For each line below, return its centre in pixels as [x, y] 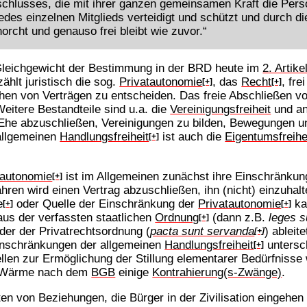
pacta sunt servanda [202, 231]
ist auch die [192, 137]
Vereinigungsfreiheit [221, 109]
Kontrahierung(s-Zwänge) [217, 272]
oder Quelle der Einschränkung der [106, 203]
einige [134, 272]
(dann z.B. [239, 217]
